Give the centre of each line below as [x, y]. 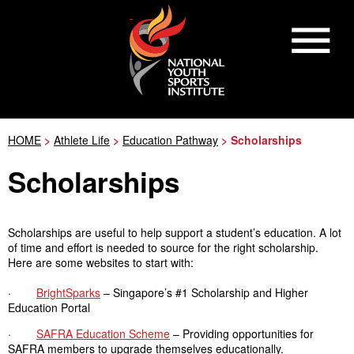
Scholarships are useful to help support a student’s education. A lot [175, 232]
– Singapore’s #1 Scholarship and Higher [204, 292]
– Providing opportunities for [242, 333]
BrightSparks [68, 292]
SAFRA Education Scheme [103, 333]
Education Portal [49, 307]
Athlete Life [82, 140]
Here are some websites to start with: [101, 262]
